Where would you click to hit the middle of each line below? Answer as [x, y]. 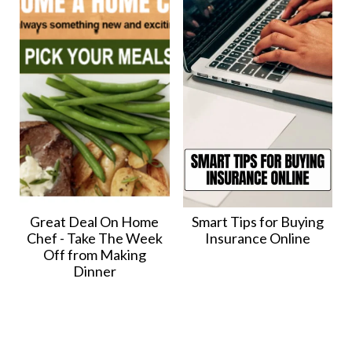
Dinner [94, 271]
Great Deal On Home [95, 222]
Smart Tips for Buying [257, 222]
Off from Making [94, 255]
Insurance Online [257, 238]
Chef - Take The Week [94, 238]
